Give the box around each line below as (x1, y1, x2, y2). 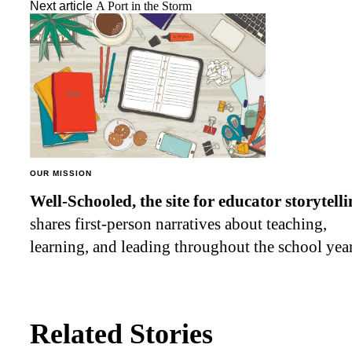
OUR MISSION (30, 168, 92, 178)
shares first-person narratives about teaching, (30, 214, 327, 233)
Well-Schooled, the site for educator (30, 191, 281, 211)
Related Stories (30, 317, 213, 350)
